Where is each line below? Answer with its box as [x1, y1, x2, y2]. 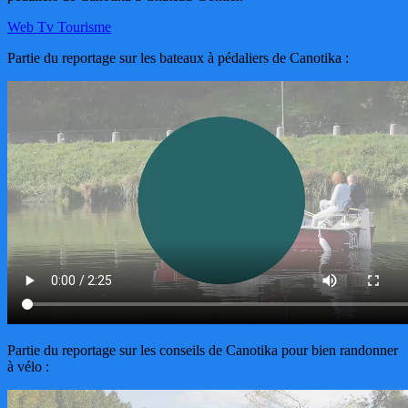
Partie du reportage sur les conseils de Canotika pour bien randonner [7, 342, 398, 358]
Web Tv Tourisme [7, 18, 111, 35]
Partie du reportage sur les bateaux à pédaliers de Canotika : [7, 49, 349, 66]
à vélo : [7, 358, 49, 374]
